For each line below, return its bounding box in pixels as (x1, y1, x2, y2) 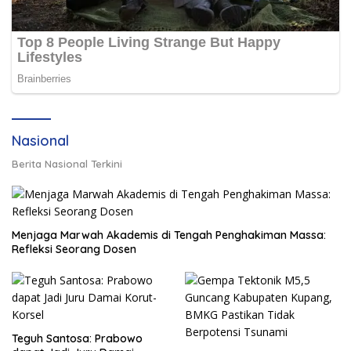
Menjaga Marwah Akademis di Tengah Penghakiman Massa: (12, 228, 326, 243)
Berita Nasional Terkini (12, 157, 122, 171)
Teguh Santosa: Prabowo (12, 331, 143, 346)
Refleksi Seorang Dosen (12, 242, 136, 257)
